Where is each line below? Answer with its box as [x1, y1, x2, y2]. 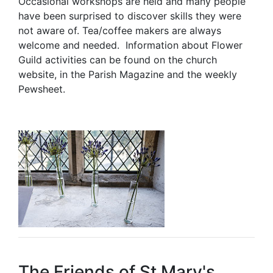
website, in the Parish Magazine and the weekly [18, 68, 237, 81]
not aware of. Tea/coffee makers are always [18, 24, 221, 37]
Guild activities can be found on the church [18, 54, 217, 66]
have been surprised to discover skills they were [18, 10, 241, 23]
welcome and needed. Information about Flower [18, 39, 243, 52]
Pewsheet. [18, 83, 68, 96]
